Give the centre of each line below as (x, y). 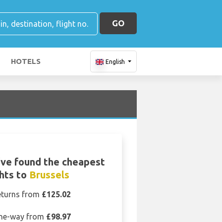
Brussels (50, 175)
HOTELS (26, 61)
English (115, 62)
